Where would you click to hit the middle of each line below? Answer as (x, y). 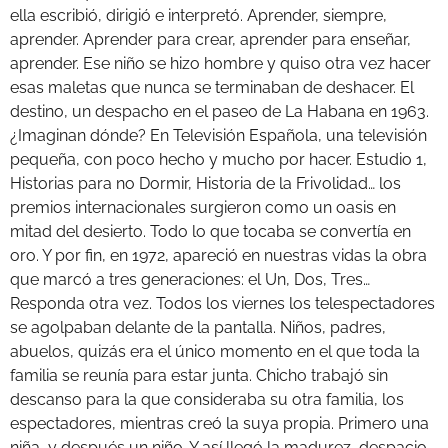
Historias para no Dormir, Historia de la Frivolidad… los (205, 184)
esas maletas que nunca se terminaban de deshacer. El (212, 88)
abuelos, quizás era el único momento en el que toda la (215, 352)
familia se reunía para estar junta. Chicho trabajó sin (199, 376)
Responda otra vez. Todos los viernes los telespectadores (222, 304)
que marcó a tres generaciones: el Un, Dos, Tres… (190, 280)
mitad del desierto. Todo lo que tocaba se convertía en (210, 232)
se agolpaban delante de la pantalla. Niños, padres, (198, 328)
